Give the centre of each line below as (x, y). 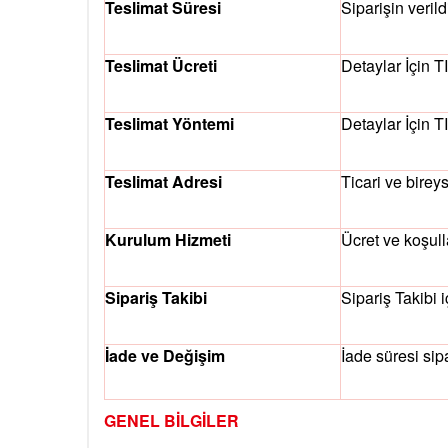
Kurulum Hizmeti (168, 240)
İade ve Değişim (165, 356)
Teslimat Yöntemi (169, 124)
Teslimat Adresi (163, 182)
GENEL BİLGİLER (171, 421)
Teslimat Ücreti (161, 66)
